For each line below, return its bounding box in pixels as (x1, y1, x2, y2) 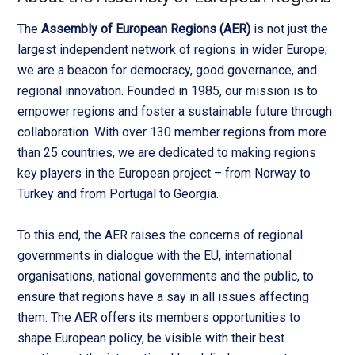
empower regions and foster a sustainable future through (17, 104, 333, 120)
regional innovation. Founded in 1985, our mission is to (17, 83, 319, 99)
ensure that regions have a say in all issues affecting (17, 289, 310, 305)
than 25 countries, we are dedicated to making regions (17, 145, 317, 161)
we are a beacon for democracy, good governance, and (17, 63, 318, 78)
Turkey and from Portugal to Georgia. (17, 186, 219, 202)
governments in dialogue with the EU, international (17, 248, 292, 264)
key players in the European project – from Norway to (17, 166, 311, 181)
